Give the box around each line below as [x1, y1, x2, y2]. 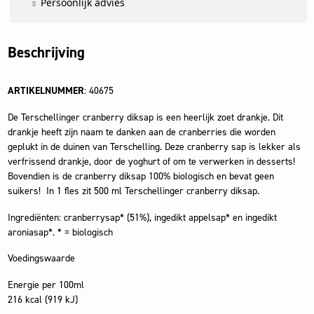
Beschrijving [7, 43, 85, 62]
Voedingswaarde [7, 252, 75, 266]
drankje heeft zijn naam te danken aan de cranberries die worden [7, 125, 275, 139]
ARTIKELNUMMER [7, 84, 84, 97]
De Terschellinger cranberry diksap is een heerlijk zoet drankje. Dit [7, 110, 283, 124]
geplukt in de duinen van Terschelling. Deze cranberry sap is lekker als [7, 139, 301, 153]
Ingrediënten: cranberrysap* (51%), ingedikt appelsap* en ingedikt [7, 210, 277, 224]
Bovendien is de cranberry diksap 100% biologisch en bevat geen [7, 169, 274, 183]
